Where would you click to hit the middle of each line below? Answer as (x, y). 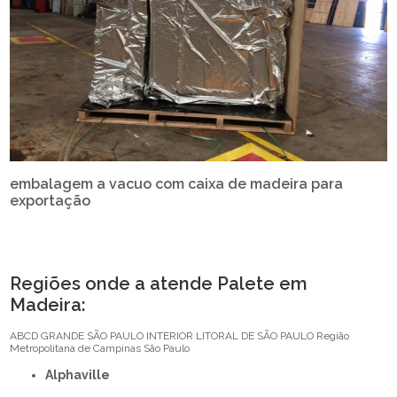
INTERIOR (170, 335)
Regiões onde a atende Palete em (159, 283)
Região (333, 335)
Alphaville (82, 374)
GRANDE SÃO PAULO (93, 335)
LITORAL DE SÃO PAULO (255, 335)
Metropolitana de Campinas (76, 348)
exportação (51, 200)
